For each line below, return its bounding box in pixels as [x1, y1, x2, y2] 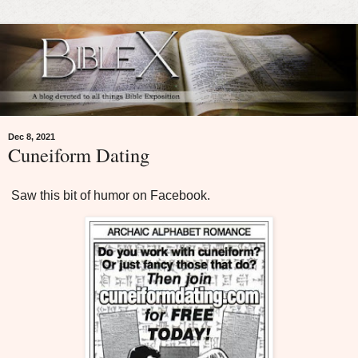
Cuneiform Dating [8, 141, 149, 169]
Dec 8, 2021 [8, 132, 55, 142]
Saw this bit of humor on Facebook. [8, 189, 210, 203]
